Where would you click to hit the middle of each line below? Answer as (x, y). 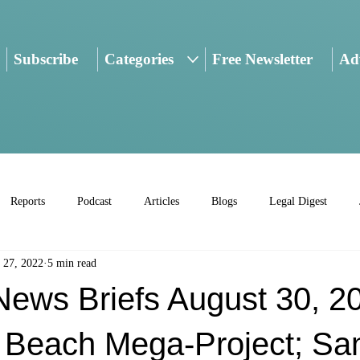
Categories (139, 59)
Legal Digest (298, 202)
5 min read (72, 264)
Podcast (94, 202)
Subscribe (45, 59)
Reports (28, 202)
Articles (162, 202)
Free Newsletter (262, 59)
